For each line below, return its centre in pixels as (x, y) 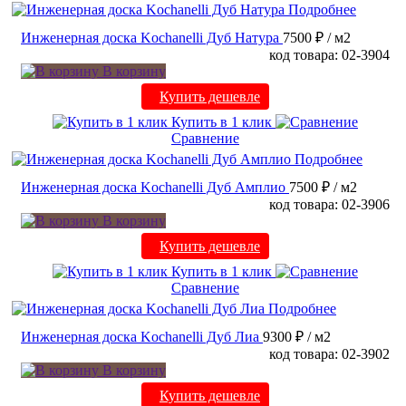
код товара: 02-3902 (329, 354)
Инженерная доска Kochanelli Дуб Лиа (140, 337)
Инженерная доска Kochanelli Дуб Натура (150, 38)
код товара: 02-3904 (329, 55)
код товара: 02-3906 (329, 205)
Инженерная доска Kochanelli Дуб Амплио (153, 188)
